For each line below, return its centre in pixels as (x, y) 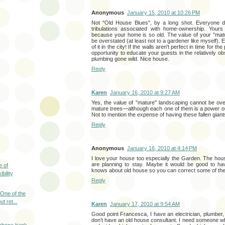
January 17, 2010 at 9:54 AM (145, 204)
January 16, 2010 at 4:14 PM (162, 148)
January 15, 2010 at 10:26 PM (163, 13)
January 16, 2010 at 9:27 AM (145, 93)
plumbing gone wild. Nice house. (130, 59)
